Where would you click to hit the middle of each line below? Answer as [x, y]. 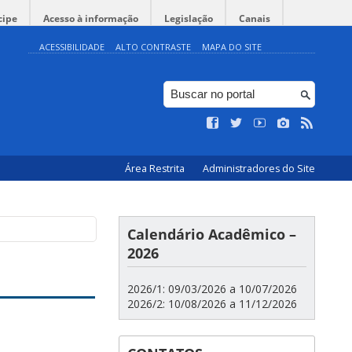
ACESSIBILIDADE [72, 47]
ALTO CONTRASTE [153, 47]
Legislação [189, 18]
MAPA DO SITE [232, 47]
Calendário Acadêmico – [212, 234]
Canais [255, 18]
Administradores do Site [259, 169]
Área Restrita [156, 169]
